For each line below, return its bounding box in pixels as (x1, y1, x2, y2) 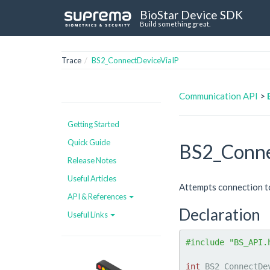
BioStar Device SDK (140, 7, 243, 22)
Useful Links (67, 209, 109, 219)
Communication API (179, 90, 258, 101)
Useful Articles (67, 173, 116, 183)
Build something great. (140, 19, 210, 28)
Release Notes (67, 155, 116, 165)
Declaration (179, 205, 260, 224)
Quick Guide (67, 137, 110, 147)
